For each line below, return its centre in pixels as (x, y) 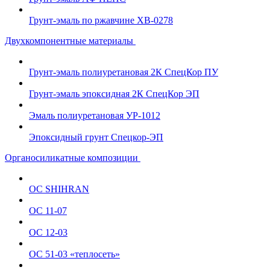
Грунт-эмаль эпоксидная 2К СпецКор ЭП (114, 94)
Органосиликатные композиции (73, 158)
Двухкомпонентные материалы (70, 41)
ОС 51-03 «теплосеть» (74, 254)
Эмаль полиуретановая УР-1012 (95, 115)
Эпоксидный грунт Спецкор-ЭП (96, 137)
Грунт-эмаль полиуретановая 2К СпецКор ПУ (124, 72)
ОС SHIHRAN (59, 189)
